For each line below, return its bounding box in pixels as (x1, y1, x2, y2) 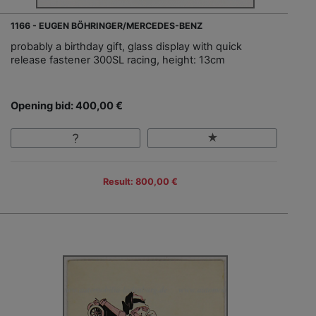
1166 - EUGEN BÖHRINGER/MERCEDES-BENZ (11, 20, 202, 31)
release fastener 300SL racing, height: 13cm (11, 53, 225, 66)
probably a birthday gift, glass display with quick (11, 39, 242, 53)
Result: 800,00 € (103, 176, 178, 187)
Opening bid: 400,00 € (11, 99, 123, 112)
